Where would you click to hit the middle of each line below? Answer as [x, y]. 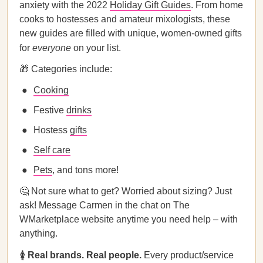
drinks [79, 110]
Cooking [51, 90]
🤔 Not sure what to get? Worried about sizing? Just [126, 191]
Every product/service [189, 255]
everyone [53, 48]
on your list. [98, 48]
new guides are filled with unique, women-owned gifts [131, 33]
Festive [50, 110]
